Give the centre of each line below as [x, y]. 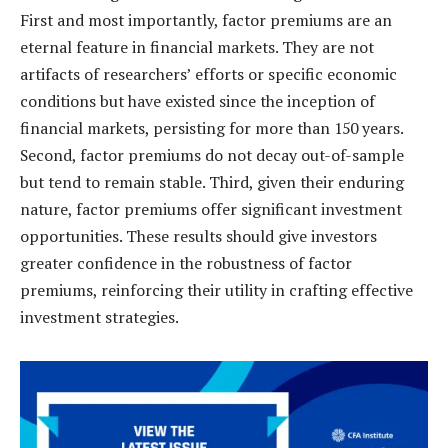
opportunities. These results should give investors [198, 236]
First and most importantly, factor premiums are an [206, 20]
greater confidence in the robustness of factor [186, 263]
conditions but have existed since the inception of [197, 101]
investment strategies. [99, 317]
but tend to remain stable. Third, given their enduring [212, 182]
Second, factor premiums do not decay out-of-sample [212, 155]
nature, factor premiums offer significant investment [211, 209]
